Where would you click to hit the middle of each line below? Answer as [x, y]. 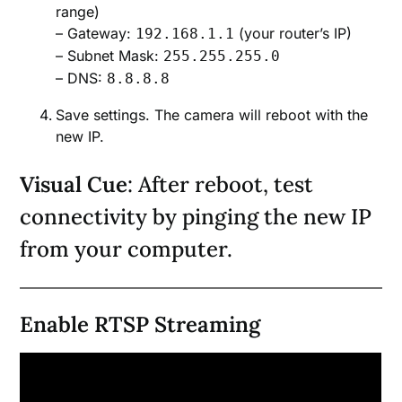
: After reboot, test [221, 185]
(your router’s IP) [293, 34]
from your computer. [127, 249]
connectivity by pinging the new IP [196, 217]
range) [78, 12]
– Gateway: [96, 34]
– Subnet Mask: [110, 56]
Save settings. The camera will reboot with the [212, 115]
